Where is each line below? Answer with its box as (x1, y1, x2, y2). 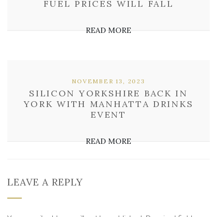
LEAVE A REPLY (7, 176, 83, 188)
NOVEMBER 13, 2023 (72, 77, 145, 85)
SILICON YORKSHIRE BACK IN (29, 88, 188, 99)
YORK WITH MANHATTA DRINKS (23, 98, 194, 109)
